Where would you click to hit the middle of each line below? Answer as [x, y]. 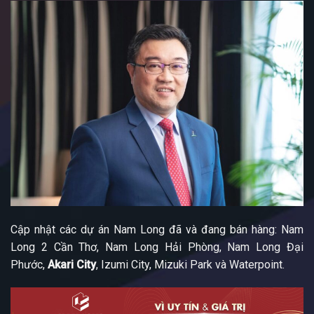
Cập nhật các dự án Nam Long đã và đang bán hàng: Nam [157, 229]
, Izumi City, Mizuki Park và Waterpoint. [190, 264]
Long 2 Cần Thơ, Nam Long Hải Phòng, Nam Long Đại [157, 247]
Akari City [72, 264]
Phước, [29, 264]
